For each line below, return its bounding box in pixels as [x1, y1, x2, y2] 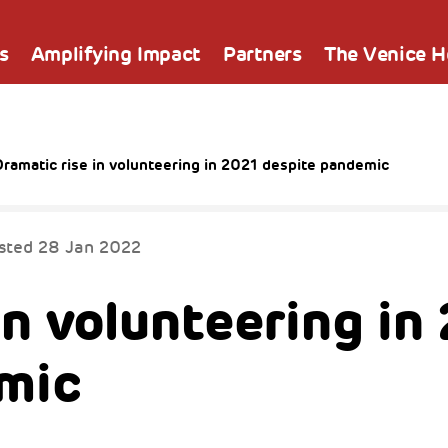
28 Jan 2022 [37, 236, 141, 258]
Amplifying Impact [30, 40, 201, 67]
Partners [223, 40, 302, 67]
